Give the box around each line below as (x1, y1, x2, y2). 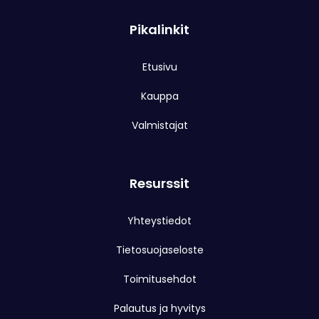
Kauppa (140, 89, 179, 104)
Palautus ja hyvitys (113, 301, 206, 316)
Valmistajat (131, 118, 188, 133)
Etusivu (142, 60, 177, 75)
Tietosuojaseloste (115, 243, 204, 258)
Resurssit (130, 174, 189, 193)
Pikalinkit (130, 21, 189, 39)
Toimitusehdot (122, 272, 197, 287)
